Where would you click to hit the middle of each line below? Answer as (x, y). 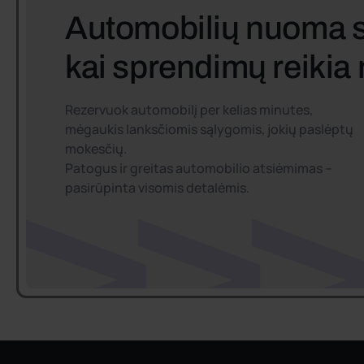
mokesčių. (96, 149)
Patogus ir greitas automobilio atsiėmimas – (199, 169)
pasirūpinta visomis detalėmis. (157, 188)
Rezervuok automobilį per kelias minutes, (189, 110)
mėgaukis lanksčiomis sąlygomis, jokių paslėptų (209, 130)
